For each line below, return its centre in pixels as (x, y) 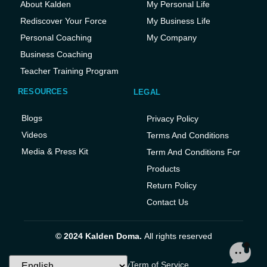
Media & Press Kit (55, 152)
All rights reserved (178, 236)
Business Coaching (56, 55)
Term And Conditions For (193, 152)
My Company (172, 38)
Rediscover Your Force (63, 21)
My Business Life (178, 21)
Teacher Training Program (69, 71)
